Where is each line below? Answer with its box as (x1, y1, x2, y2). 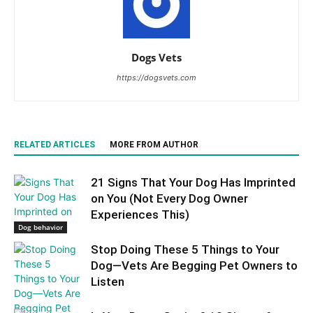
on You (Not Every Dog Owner (91, 191, 248, 205)
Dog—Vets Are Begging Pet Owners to (91, 259, 298, 272)
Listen (91, 275, 124, 289)
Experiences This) (91, 208, 189, 221)
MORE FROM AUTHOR (110, 140, 198, 150)
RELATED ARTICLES (14, 140, 95, 150)
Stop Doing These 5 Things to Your (91, 242, 279, 256)
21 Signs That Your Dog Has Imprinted (91, 175, 296, 189)
